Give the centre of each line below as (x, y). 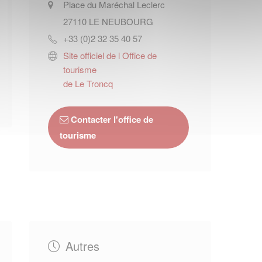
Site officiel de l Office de (110, 55)
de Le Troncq (88, 83)
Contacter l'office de (112, 119)
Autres (80, 246)
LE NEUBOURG (121, 21)
